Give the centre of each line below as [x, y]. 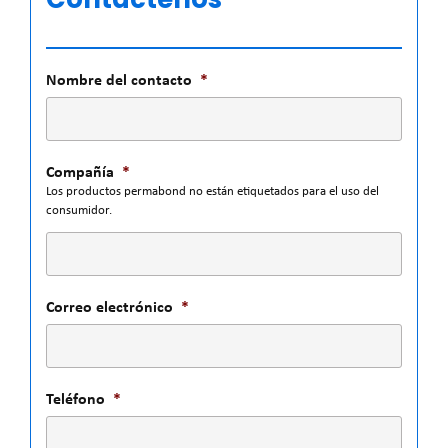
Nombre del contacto [119, 78]
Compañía [80, 170]
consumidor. [79, 210]
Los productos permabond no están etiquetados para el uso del [212, 191]
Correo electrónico [109, 305]
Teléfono [75, 397]
